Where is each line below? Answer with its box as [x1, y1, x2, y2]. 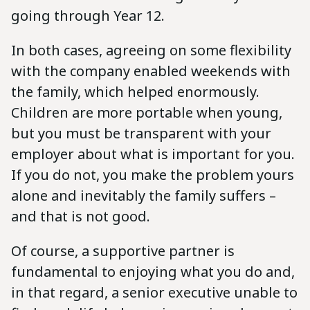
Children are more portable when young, [11, 103, 282, 122]
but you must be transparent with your [11, 124, 271, 143]
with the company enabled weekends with [11, 62, 291, 81]
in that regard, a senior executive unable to [11, 283, 298, 302]
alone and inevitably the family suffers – [11, 186, 276, 206]
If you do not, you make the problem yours [11, 165, 294, 185]
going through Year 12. [11, 6, 165, 26]
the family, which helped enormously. [11, 82, 259, 102]
